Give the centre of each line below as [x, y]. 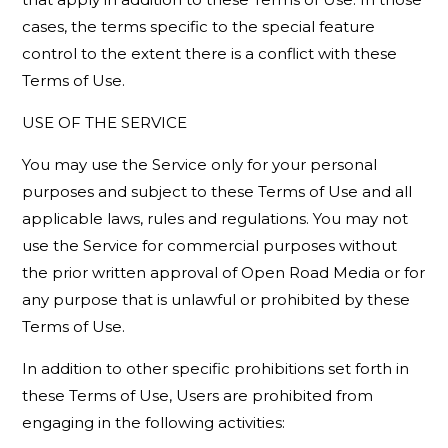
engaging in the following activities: [154, 422]
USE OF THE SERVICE [105, 122]
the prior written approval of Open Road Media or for [224, 272]
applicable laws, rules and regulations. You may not [215, 218]
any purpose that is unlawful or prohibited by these [216, 299]
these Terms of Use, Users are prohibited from [198, 395]
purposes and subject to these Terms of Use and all [217, 191]
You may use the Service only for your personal [200, 164]
